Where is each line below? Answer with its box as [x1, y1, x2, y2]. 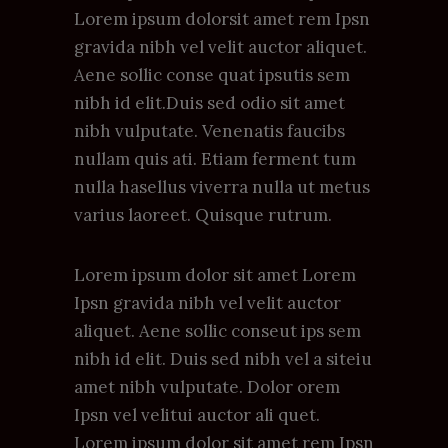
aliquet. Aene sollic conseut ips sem [74, 319, 361, 342]
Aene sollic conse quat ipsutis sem [74, 63, 350, 86]
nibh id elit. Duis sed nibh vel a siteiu [74, 347, 372, 370]
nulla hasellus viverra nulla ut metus [74, 175, 370, 198]
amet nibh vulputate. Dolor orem [74, 375, 340, 398]
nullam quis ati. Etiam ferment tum [74, 147, 356, 170]
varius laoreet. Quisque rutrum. [74, 203, 332, 226]
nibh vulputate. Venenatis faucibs [74, 119, 345, 142]
